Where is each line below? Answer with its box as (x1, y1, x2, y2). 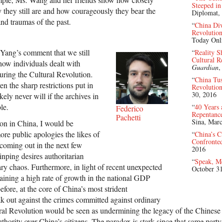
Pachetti (116, 112, 141, 123)
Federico (116, 103, 143, 114)
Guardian (192, 62, 219, 72)
